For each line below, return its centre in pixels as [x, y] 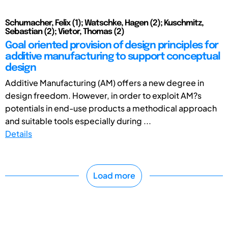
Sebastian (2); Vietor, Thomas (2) [65, 32]
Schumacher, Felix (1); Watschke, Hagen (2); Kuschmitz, [104, 23]
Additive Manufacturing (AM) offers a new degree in [105, 82]
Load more [114, 176]
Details [19, 133]
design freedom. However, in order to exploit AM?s [103, 95]
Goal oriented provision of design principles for [112, 45]
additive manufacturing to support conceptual [113, 56]
